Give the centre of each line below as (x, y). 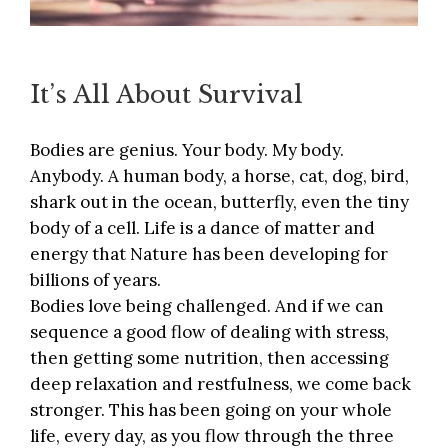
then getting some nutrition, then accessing (209, 358)
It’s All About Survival (166, 94)
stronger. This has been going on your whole (211, 410)
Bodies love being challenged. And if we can (207, 306)
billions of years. (95, 280)
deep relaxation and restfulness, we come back (220, 384)
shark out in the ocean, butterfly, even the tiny (219, 202)
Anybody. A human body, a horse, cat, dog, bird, (219, 176)
